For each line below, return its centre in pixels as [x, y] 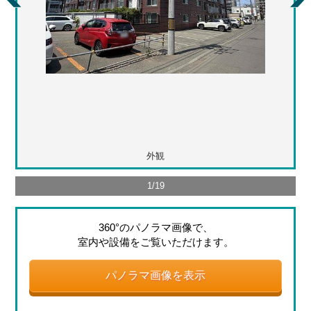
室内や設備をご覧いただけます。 [155, 242]
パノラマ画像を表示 [155, 276]
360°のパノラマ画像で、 [155, 228]
